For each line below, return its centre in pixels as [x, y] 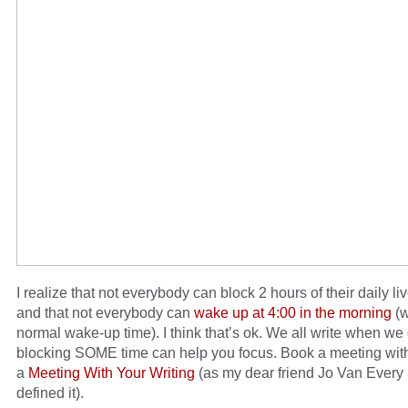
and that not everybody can [105, 313]
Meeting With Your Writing [112, 373]
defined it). [50, 393]
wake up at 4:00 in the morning [293, 313]
